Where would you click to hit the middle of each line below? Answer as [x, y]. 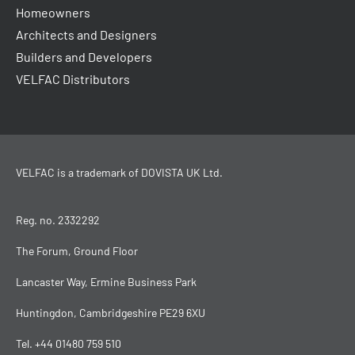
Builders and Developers [84, 56]
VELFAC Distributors [73, 78]
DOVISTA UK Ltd [180, 172]
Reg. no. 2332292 [58, 219]
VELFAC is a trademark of [78, 172]
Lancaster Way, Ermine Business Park [106, 281]
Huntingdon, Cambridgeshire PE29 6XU [111, 312]
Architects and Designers [86, 34]
